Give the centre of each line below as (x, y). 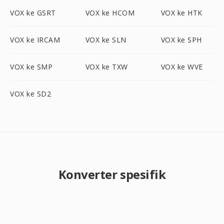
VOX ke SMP (31, 67)
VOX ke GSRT (33, 13)
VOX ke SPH (181, 40)
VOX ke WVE (182, 67)
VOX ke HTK (181, 13)
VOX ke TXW (106, 67)
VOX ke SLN (106, 40)
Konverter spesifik (112, 174)
